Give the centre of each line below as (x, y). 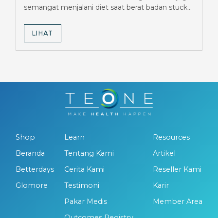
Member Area (178, 202)
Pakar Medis (85, 202)
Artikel (164, 154)
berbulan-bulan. (50, 18)
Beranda (30, 154)
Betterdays (35, 170)
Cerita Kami (84, 170)
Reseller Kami (177, 170)
